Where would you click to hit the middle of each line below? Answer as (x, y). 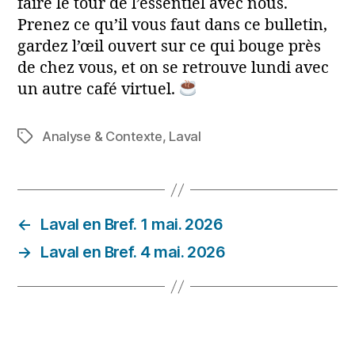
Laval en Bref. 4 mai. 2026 (133, 252)
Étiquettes (48, 137)
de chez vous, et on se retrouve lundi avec (173, 69)
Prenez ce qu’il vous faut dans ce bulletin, (172, 26)
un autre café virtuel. (98, 90)
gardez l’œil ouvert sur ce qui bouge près (169, 47)
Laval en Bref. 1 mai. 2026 (132, 225)
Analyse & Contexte (102, 137)
